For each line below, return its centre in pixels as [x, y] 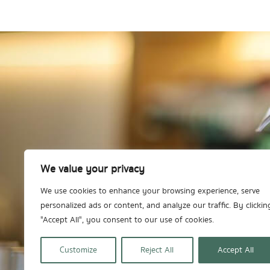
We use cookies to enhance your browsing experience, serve [150, 191]
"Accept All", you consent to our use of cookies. [127, 220]
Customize [79, 250]
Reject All [157, 250]
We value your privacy [93, 169]
